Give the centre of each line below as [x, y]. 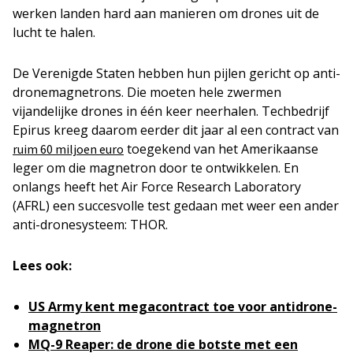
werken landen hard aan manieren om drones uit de [166, 13]
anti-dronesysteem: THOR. [90, 224]
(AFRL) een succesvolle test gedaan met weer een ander [176, 205]
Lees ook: [42, 265]
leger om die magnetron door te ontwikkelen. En [156, 167]
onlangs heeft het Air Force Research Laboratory [157, 186]
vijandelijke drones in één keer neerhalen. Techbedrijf [171, 111]
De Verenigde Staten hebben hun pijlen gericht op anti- [176, 73]
